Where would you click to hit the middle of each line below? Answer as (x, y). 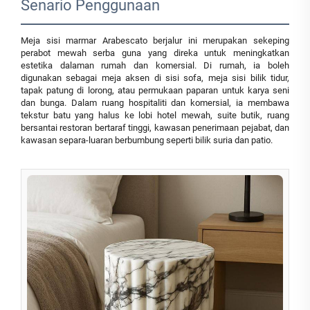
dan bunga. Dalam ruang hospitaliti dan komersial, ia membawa (155, 103)
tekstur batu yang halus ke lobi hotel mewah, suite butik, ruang (155, 116)
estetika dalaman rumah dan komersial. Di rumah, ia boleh (155, 66)
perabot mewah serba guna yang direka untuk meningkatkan (155, 53)
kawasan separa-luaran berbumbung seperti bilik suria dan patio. (147, 140)
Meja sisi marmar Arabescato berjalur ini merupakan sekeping (155, 41)
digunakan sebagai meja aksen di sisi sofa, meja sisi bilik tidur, (155, 78)
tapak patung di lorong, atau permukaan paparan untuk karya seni (155, 91)
